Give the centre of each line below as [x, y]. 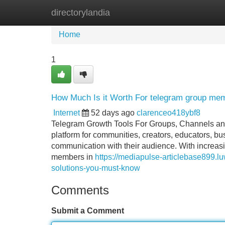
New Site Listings [134, 12]
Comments [80, 190]
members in [73, 157]
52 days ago [113, 113]
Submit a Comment [88, 211]
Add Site [196, 12]
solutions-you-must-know [96, 168]
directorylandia [81, 13]
